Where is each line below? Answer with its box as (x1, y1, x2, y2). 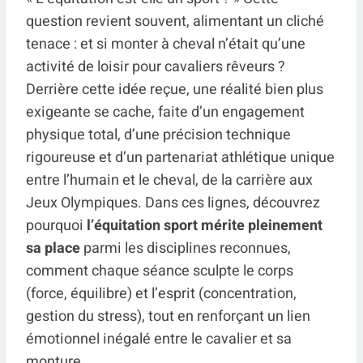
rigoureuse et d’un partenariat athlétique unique (26, 147, 335, 169)
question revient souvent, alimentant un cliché (26, 11, 324, 32)
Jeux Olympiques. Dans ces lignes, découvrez (26, 192, 320, 214)
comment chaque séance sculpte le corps (26, 260, 293, 282)
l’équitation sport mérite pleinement (87, 215, 322, 237)
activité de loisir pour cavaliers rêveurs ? (26, 56, 285, 78)
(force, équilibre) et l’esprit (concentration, (26, 283, 297, 305)
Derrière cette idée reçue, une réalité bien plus (26, 79, 323, 100)
